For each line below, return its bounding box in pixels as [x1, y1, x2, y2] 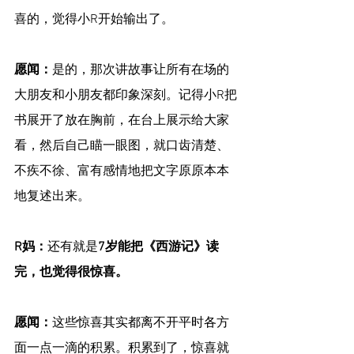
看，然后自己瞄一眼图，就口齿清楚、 [14, 138, 229, 155]
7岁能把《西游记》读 [98, 239, 219, 256]
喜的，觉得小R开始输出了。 [14, 12, 174, 28]
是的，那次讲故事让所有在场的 [52, 62, 229, 79]
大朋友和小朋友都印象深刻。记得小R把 [14, 88, 237, 104]
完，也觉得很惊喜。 [14, 265, 128, 281]
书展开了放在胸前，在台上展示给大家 [14, 113, 229, 130]
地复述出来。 [14, 189, 90, 205]
